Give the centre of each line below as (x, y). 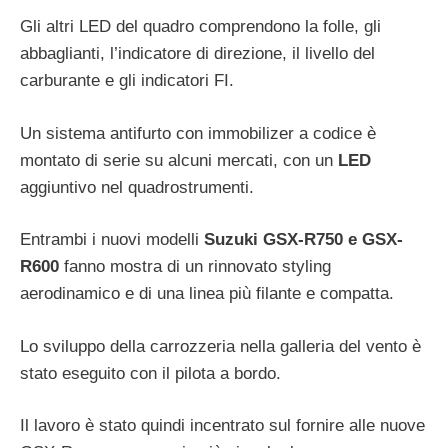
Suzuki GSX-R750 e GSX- (303, 240)
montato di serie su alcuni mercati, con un (179, 160)
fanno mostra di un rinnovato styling (195, 267)
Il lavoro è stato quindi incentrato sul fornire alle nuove (222, 426)
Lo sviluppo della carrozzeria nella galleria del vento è (220, 346)
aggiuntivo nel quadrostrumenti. (137, 187)
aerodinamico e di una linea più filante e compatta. (207, 294)
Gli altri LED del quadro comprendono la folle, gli (200, 27)
